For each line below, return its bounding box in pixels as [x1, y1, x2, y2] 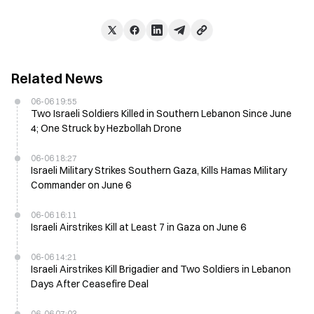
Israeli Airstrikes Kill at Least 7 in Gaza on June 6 [31, 221, 246, 233]
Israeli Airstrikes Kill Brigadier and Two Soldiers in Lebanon [31, 263, 291, 275]
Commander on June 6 [31, 179, 131, 191]
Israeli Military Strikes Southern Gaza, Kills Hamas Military [31, 164, 287, 177]
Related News [11, 69, 103, 87]
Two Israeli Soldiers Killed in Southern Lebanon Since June [31, 107, 292, 120]
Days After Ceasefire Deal [31, 278, 149, 290]
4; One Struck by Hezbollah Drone [31, 122, 182, 135]
